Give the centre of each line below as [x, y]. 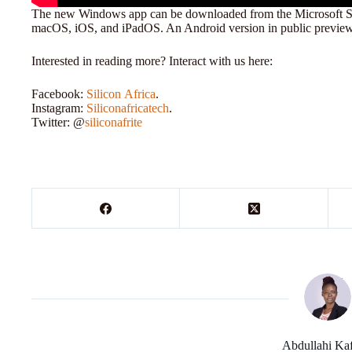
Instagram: [59, 108]
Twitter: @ [58, 123]
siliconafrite [114, 123]
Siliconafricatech [128, 108]
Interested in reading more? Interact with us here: [154, 61]
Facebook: [59, 94]
